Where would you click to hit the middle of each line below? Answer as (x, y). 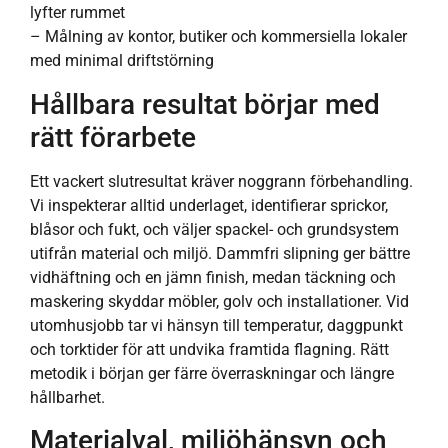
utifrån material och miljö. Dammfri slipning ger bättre (220, 253)
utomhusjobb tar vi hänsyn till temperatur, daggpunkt (216, 325)
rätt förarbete (113, 137)
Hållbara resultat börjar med (205, 104)
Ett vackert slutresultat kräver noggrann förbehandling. (221, 181)
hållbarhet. (67, 397)
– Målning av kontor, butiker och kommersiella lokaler (218, 37)
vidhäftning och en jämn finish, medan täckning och (213, 277)
